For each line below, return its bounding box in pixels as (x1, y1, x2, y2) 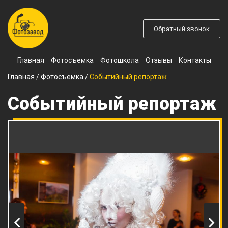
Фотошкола (100, 56, 139, 64)
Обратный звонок (154, 25, 210, 33)
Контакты (178, 56, 211, 64)
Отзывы (145, 56, 172, 64)
